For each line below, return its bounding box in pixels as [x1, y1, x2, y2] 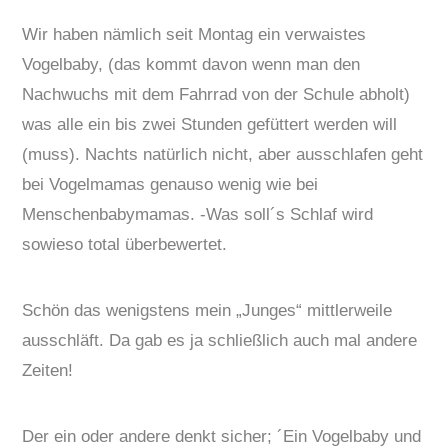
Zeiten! [22, 361, 74, 381]
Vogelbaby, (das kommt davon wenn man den [22, 55, 361, 75]
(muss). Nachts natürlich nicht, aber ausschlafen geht [22, 145, 424, 165]
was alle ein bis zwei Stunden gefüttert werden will [22, 115, 398, 135]
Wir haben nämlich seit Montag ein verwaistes [22, 25, 367, 45]
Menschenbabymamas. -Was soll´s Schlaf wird [22, 205, 374, 225]
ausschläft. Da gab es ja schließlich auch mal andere [22, 331, 418, 351]
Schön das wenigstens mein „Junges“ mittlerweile [22, 301, 393, 321]
